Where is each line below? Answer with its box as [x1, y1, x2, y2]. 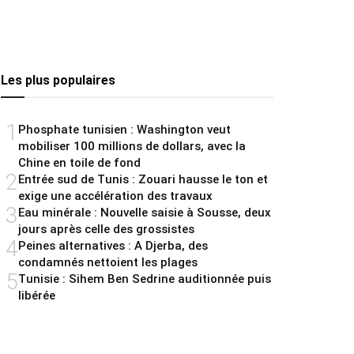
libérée [18, 288, 55, 303]
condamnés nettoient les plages [18, 255, 198, 270]
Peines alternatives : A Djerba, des [18, 239, 208, 254]
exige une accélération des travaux [18, 189, 213, 204]
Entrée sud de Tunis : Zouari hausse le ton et [18, 172, 268, 187]
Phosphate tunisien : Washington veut [18, 122, 231, 137]
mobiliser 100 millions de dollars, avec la [18, 139, 246, 154]
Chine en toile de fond [18, 156, 141, 171]
